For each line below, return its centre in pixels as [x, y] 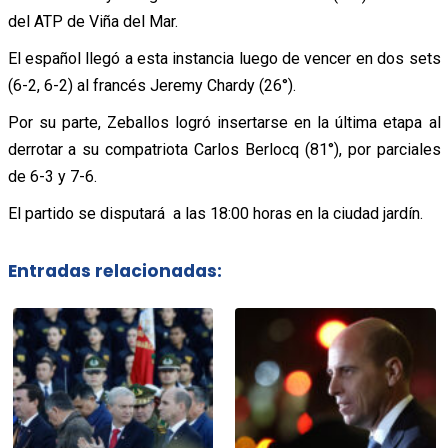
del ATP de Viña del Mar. [92, 21]
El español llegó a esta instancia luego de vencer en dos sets [224, 58]
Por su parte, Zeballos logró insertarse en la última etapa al [224, 122]
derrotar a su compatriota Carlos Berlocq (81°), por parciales [224, 149]
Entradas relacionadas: [114, 271]
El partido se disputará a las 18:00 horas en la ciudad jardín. [215, 213]
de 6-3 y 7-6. [52, 176]
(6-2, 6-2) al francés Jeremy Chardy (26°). [151, 85]
